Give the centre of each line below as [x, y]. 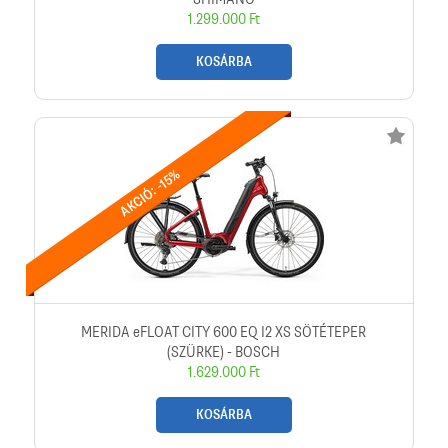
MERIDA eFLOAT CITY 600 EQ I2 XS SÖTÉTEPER [224, 332]
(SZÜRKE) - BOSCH [224, 352]
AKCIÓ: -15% [150, 192]
